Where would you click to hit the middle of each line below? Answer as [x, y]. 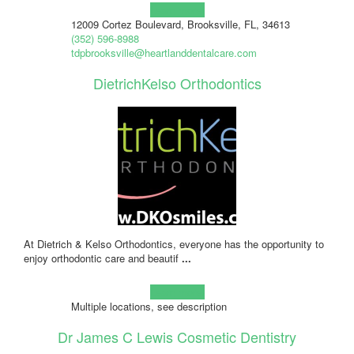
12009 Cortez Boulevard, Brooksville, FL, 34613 [180, 24]
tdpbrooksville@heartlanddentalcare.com [164, 52]
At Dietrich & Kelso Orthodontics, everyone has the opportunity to [174, 243]
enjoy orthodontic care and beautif [103, 258]
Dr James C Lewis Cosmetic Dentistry [177, 336]
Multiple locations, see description [149, 306]
